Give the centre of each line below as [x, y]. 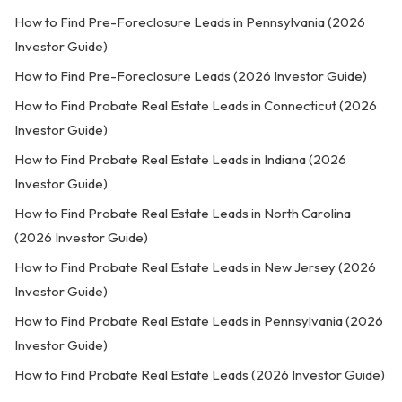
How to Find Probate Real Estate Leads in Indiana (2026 [180, 159]
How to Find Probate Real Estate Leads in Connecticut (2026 [196, 105]
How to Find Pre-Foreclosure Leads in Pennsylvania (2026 [190, 22]
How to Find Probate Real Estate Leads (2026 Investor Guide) [200, 375]
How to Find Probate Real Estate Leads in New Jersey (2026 [195, 267]
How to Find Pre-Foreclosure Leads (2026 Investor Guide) [191, 76]
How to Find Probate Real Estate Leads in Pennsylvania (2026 [199, 321]
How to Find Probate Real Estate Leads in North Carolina [183, 213]
